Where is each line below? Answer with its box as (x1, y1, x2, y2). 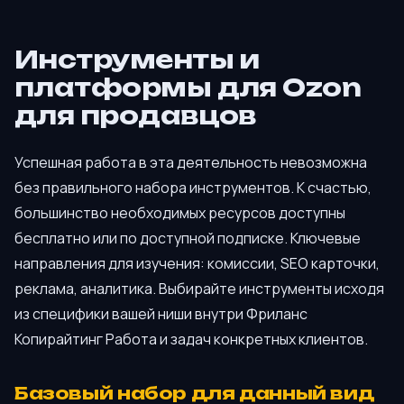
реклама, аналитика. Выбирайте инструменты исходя (14, 279, 384, 299)
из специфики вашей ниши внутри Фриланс (14, 304, 308, 325)
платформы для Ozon (14, 72, 362, 104)
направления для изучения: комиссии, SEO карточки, (14, 253, 380, 274)
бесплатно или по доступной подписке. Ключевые (14, 228, 361, 249)
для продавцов (14, 100, 256, 132)
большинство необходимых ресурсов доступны (14, 203, 345, 224)
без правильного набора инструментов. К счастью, (14, 178, 372, 198)
